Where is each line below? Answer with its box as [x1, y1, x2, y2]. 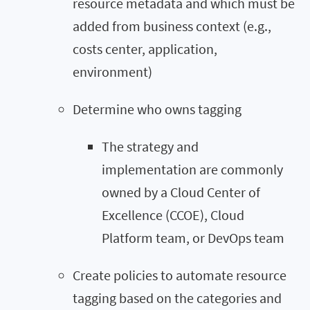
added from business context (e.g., [73, 17, 271, 35]
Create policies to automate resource [73, 266, 286, 284]
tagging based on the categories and [73, 289, 282, 307]
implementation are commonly [102, 160, 283, 178]
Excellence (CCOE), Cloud [102, 206, 244, 224]
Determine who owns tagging [73, 100, 241, 118]
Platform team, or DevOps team [102, 228, 284, 246]
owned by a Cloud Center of [102, 183, 260, 201]
